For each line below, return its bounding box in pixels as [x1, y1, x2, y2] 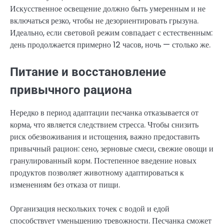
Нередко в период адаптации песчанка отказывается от [10, 106, 198, 118]
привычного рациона [10, 82, 132, 97]
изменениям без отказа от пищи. [10, 178, 120, 190]
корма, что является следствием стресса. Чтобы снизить [10, 118, 198, 130]
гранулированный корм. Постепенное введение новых [10, 154, 196, 166]
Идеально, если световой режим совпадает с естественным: [10, 26, 212, 38]
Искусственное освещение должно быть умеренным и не [10, 2, 205, 14]
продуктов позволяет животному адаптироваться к [10, 166, 184, 178]
